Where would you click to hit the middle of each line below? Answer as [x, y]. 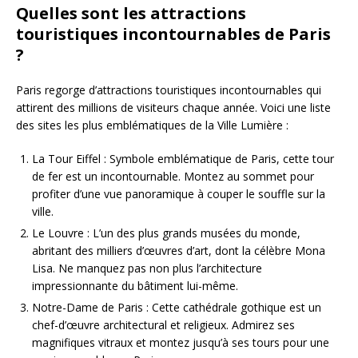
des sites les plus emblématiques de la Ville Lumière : [152, 125]
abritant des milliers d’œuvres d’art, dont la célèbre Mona [179, 251]
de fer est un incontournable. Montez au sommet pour [173, 177]
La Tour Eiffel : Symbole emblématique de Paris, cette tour [183, 159]
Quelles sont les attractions [131, 14]
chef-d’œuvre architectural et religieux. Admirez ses [163, 325]
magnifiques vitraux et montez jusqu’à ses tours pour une [181, 343]
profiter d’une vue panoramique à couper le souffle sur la [179, 194]
